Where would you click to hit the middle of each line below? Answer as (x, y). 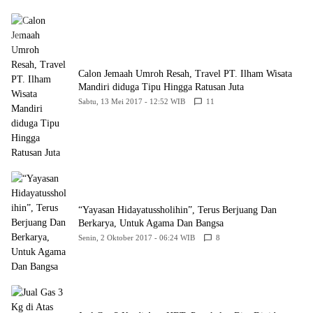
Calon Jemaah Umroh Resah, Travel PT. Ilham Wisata (185, 74)
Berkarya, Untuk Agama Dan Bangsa (151, 223)
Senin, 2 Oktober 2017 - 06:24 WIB (137, 237)
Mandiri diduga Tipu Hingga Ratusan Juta (161, 87)
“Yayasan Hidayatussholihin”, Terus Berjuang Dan (177, 210)
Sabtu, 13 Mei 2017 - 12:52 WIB (132, 101)
